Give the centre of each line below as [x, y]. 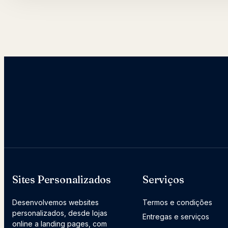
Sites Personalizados [62, 179]
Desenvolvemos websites [55, 202]
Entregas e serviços [176, 216]
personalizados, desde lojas [60, 213]
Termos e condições [177, 202]
